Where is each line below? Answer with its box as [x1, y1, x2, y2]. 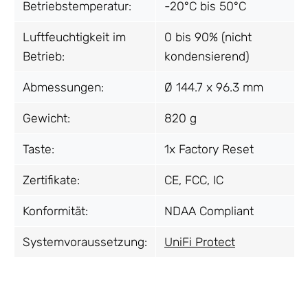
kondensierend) [164, 49, 250, 63]
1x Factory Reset [164, 142, 254, 156]
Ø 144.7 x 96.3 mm [164, 80, 263, 94]
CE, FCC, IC [164, 173, 223, 187]
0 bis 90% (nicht [164, 30, 252, 44]
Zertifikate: [23, 173, 80, 187]
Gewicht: [23, 111, 70, 125]
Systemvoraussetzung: [23, 234, 147, 249]
